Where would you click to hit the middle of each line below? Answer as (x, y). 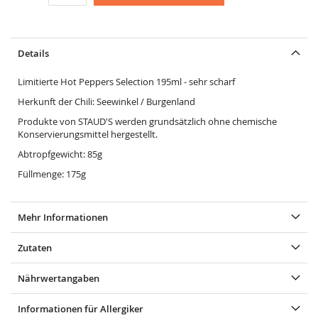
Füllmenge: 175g (52, 174)
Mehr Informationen (63, 217)
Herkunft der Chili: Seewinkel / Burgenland (106, 102)
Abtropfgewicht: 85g (60, 154)
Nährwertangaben (59, 278)
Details (33, 53)
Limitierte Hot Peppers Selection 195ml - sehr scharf (126, 82)
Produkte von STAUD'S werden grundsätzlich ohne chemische (147, 121)
